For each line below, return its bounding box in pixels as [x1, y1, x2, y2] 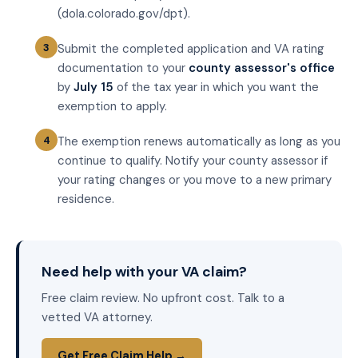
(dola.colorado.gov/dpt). [58, 6, 190, 22]
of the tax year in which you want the [113, 79, 319, 96]
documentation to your [58, 60, 189, 77]
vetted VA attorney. [42, 308, 153, 325]
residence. [58, 191, 114, 208]
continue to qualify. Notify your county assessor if [58, 153, 328, 169]
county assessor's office [189, 60, 335, 77]
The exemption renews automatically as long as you [58, 133, 340, 150]
